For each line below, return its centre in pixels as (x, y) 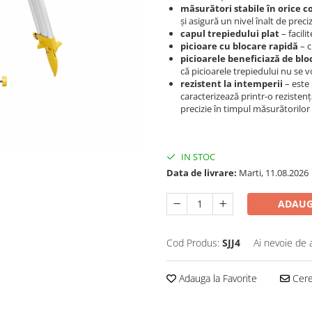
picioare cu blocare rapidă (239, 46)
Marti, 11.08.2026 (273, 173)
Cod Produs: (193, 243)
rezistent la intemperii (232, 84)
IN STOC (197, 157)
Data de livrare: (202, 173)
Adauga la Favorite (217, 278)
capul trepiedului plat (230, 33)
